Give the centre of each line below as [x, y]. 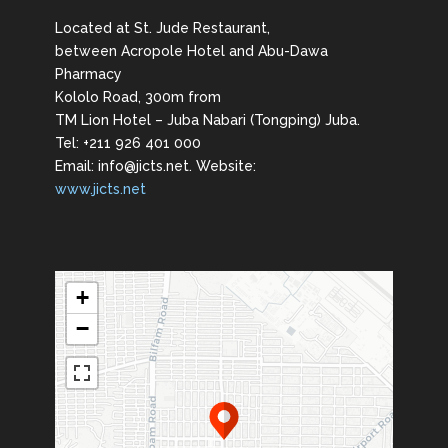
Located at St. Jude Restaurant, [162, 27]
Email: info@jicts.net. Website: [155, 165]
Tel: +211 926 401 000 [128, 142]
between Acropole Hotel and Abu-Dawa [191, 50]
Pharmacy [88, 73]
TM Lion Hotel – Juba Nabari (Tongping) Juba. [207, 119]
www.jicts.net [100, 188]
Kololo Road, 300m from [138, 96]
